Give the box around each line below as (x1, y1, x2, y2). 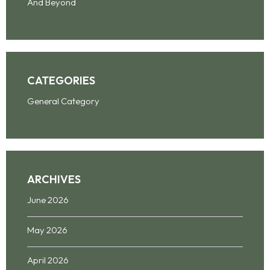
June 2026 (27, 194, 69, 206)
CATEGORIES (27, 74, 95, 88)
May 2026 (27, 224, 67, 236)
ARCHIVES (27, 172, 81, 187)
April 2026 (27, 254, 69, 266)
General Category (27, 95, 99, 107)
